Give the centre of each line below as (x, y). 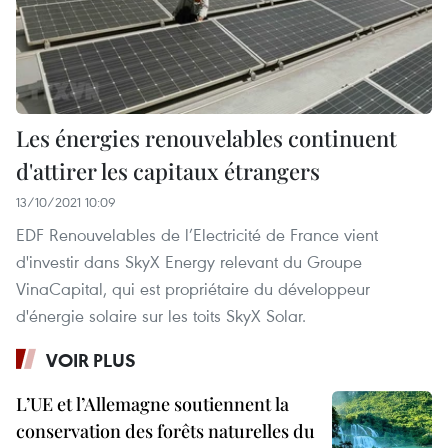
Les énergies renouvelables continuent (206, 138)
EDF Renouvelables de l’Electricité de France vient (197, 235)
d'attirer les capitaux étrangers (168, 171)
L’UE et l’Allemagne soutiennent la (152, 404)
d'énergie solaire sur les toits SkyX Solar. (161, 316)
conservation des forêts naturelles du (165, 431)
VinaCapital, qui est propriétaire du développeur (193, 289)
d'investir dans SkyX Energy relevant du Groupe (189, 262)
